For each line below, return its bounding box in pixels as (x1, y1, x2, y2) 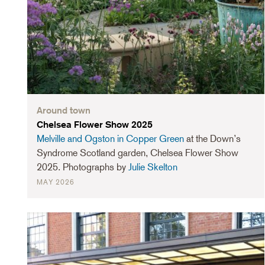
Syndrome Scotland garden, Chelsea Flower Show (37, 147, 238, 159)
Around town (37, 105, 91, 117)
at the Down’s (184, 133, 241, 145)
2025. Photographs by (37, 161, 128, 173)
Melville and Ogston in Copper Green (37, 133, 184, 145)
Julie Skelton (128, 161, 177, 173)
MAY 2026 (37, 178, 75, 187)
